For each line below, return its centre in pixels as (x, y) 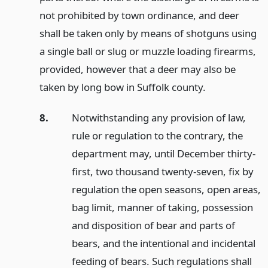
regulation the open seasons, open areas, (166, 189)
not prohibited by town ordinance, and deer (139, 15)
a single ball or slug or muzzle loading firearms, (147, 51)
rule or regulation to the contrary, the (157, 135)
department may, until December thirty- (163, 153)
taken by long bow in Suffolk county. (122, 87)
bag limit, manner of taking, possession (162, 207)
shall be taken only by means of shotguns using (148, 33)
